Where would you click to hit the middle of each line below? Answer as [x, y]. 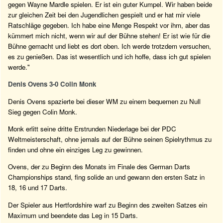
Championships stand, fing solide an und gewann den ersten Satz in [106, 177]
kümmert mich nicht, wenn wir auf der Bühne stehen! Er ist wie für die [109, 35]
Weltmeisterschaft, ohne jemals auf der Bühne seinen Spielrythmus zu [110, 139]
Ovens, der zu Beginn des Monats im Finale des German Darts [99, 167]
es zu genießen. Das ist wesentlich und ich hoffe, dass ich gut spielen [109, 56]
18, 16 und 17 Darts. [38, 188]
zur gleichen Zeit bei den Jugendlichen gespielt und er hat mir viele [104, 14]
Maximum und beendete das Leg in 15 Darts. [73, 215]
